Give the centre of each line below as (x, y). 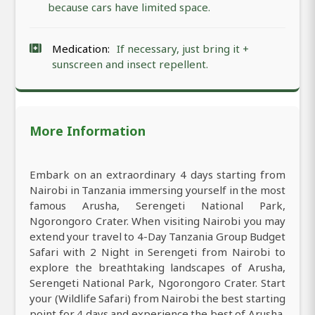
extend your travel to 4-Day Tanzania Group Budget (157, 236)
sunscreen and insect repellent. (130, 64)
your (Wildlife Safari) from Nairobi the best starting (157, 298)
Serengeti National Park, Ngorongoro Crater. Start (157, 282)
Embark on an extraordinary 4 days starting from (157, 174)
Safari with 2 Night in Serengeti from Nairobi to (157, 251)
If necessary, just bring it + (183, 48)
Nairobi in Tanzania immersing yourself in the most (157, 189)
